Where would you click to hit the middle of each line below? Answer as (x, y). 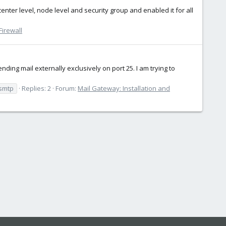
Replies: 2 (36, 88)
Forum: (67, 88)
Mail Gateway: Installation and (124, 88)
